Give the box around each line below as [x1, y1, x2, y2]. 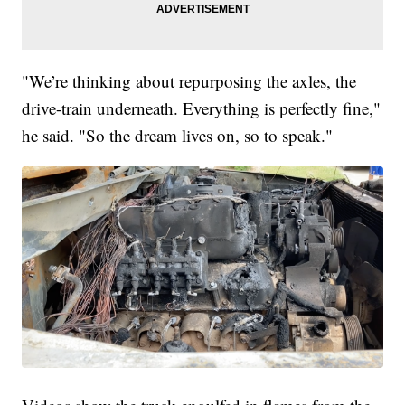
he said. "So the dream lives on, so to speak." [22, 123, 334, 146]
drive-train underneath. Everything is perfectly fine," [22, 96, 381, 119]
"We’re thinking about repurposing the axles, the [22, 69, 357, 92]
